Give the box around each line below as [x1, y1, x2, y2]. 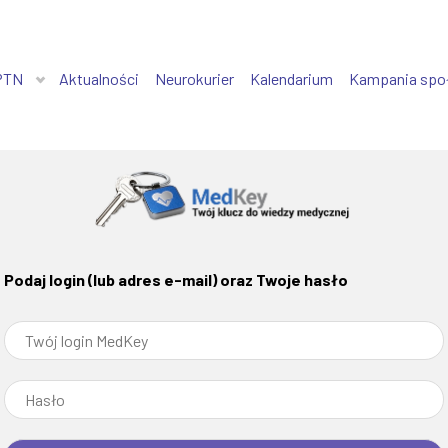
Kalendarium [250, 69, 333, 88]
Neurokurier [155, 69, 234, 88]
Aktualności [59, 69, 139, 88]
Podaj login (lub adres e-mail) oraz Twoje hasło [4, 270, 348, 290]
